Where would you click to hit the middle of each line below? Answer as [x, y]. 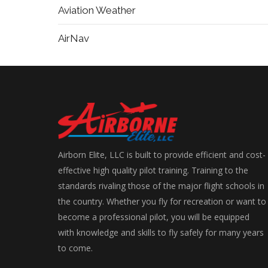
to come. [75, 248]
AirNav [74, 38]
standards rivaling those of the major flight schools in [161, 186]
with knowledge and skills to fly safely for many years [161, 233]
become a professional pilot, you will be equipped [154, 217]
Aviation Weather [97, 10]
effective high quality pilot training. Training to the [153, 170]
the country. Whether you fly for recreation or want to [162, 202]
